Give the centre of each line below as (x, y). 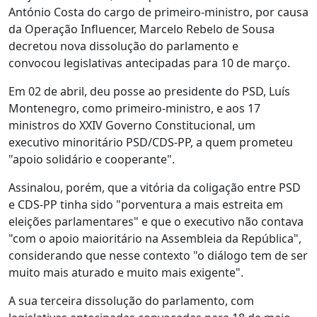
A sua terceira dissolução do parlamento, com (131, 301)
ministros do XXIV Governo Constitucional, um (132, 125)
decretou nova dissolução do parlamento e (123, 46)
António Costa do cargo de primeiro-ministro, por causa (158, 12)
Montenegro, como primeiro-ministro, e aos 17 (134, 108)
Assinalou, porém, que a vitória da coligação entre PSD (155, 188)
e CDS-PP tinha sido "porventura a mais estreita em (146, 204)
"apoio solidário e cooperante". (92, 159)
